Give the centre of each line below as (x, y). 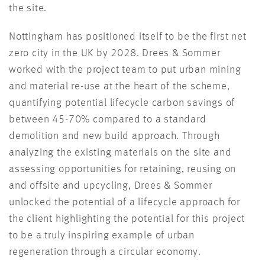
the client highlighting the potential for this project (127, 219)
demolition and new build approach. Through (114, 136)
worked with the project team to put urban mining (125, 70)
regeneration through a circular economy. (105, 252)
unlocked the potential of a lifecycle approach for (125, 203)
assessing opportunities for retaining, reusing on (123, 169)
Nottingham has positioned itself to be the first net (128, 37)
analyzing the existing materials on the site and (120, 153)
